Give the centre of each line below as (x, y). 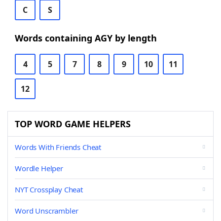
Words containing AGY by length (86, 38)
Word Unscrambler (47, 211)
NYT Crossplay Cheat (49, 189)
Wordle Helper (39, 168)
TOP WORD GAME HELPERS (73, 124)
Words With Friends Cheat (58, 147)
